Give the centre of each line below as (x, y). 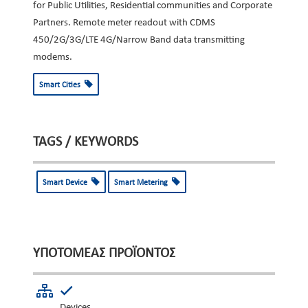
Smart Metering (143, 183)
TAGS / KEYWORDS (86, 142)
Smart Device (67, 183)
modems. (53, 57)
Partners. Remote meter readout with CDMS (124, 23)
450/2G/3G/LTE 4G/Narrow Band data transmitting (139, 40)
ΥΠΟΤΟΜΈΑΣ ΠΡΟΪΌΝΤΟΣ (104, 254)
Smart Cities (62, 85)
